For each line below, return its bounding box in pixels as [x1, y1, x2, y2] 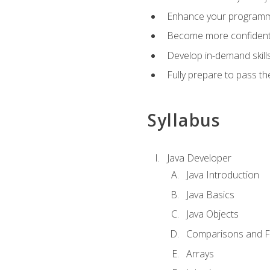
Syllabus [147, 108, 221, 131]
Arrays [186, 246, 214, 260]
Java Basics [186, 187, 234, 201]
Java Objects [186, 207, 239, 221]
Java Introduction [186, 168, 259, 182]
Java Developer [166, 151, 231, 165]
